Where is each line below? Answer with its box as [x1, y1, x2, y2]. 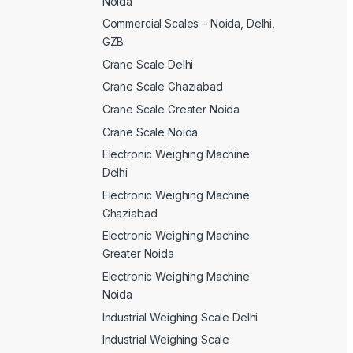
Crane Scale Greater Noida [102, 102, 240, 117]
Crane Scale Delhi [102, 57, 194, 71]
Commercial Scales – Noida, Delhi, [102, 17, 276, 31]
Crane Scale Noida [102, 124, 199, 139]
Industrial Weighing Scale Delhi [102, 310, 258, 324]
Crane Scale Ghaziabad [102, 80, 223, 94]
